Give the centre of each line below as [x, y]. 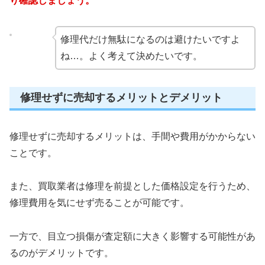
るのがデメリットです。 [62, 253]
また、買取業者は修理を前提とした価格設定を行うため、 [132, 186]
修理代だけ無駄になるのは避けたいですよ [150, 40]
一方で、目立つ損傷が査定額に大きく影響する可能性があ [132, 237]
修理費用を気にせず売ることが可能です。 [99, 203]
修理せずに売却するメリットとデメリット [121, 98]
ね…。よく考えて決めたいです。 [131, 56]
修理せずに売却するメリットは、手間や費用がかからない [132, 136]
